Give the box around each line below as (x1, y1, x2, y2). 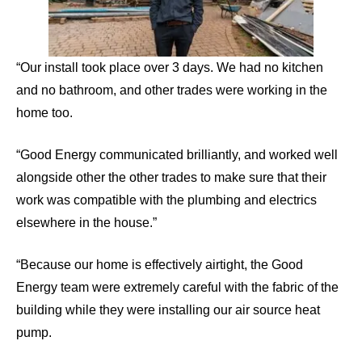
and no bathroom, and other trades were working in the (16, 82, 327, 97)
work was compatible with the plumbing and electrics (16, 192, 317, 207)
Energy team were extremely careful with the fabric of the (16, 280, 339, 294)
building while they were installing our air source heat (16, 302, 320, 317)
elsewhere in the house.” (16, 215, 157, 229)
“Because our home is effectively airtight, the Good (16, 257, 303, 271)
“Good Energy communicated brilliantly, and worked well (16, 147, 338, 162)
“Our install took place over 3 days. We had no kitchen (16, 60, 323, 74)
